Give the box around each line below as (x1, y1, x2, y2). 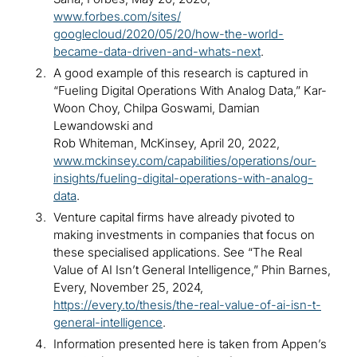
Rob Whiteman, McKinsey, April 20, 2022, (53, 135, 280, 151)
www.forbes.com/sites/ (53, 9, 181, 25)
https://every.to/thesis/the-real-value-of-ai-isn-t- (53, 297, 321, 313)
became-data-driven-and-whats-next (53, 44, 261, 60)
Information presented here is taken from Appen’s (53, 336, 327, 352)
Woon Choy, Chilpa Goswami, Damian (53, 100, 260, 116)
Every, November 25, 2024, (53, 280, 203, 296)
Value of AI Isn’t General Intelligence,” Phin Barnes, (53, 262, 331, 278)
